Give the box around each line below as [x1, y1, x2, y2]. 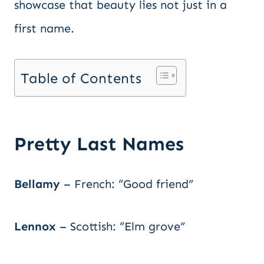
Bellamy [14, 177, 60, 191]
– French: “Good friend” [60, 177, 193, 191]
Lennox [14, 219, 56, 233]
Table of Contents [21, 70, 141, 87]
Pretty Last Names [14, 133, 184, 155]
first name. [14, 21, 74, 35]
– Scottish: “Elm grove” [56, 219, 185, 233]
